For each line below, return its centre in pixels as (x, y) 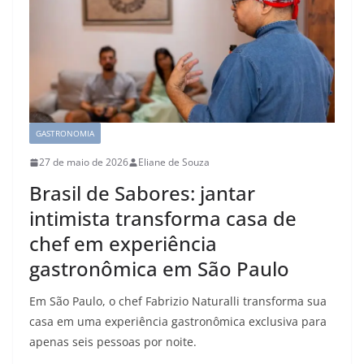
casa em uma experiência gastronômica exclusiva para (178, 322)
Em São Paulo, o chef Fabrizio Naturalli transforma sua (178, 301)
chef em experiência (123, 244)
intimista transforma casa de (163, 219)
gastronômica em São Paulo (159, 269)
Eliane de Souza (174, 162)
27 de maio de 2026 (84, 162)
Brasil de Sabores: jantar (142, 193)
